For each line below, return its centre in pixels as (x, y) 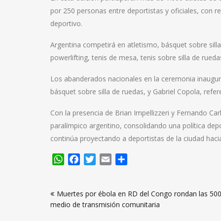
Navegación (82, 183)
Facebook (98, 159)
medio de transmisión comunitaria (105, 204)
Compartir (146, 159)
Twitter (109, 159)
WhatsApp (83, 159)
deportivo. (66, 23)
